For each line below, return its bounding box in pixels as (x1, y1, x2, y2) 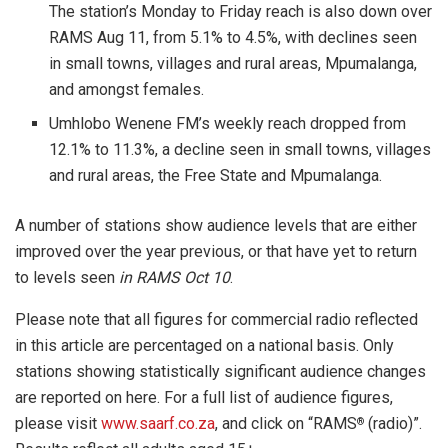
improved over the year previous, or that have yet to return (15, 241, 417, 261)
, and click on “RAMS (215, 413, 357, 433)
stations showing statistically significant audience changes (15, 361, 426, 381)
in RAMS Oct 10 (119, 267, 230, 287)
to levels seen (15, 267, 119, 287)
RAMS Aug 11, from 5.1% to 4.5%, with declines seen (49, 27, 418, 47)
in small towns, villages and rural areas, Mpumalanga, (49, 53, 418, 73)
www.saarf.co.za (101, 413, 215, 433)
